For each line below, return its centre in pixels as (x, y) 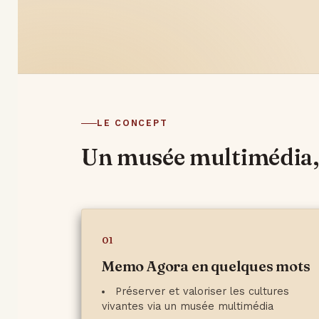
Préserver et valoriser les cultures (203, 292)
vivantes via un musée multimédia (187, 307)
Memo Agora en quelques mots (206, 266)
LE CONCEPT (132, 123)
